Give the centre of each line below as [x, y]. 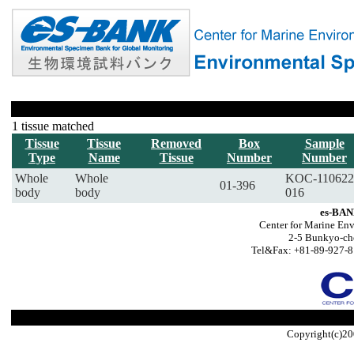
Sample [324, 143]
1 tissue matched [53, 126]
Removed [176, 143]
